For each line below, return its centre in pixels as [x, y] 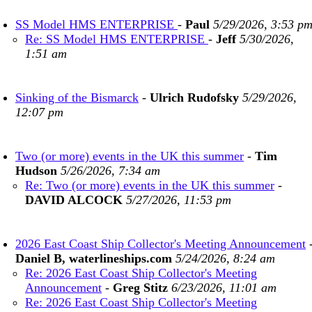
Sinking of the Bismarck [77, 97]
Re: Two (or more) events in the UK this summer [150, 185]
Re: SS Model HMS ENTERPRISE [117, 39]
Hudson [36, 171]
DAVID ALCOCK [74, 200]
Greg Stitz [140, 288]
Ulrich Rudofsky [194, 97]
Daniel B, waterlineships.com [94, 258]
